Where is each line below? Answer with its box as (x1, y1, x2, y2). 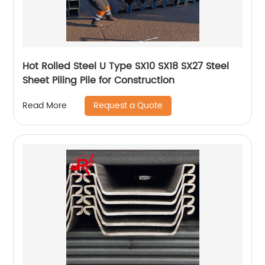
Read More (22, 99, 67, 113)
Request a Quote (93, 98, 163, 112)
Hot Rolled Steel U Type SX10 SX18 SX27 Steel (22, 58, 230, 74)
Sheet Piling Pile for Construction (22, 72, 175, 88)
